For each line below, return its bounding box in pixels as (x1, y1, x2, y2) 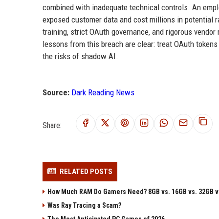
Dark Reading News (71, 87, 134, 97)
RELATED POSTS (60, 167, 112, 176)
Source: (43, 87, 69, 97)
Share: (43, 120, 62, 130)
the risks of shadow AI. (43, 51, 118, 61)
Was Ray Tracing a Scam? (47, 201, 121, 209)
